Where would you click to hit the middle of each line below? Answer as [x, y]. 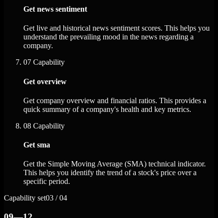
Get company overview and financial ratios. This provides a [115, 100]
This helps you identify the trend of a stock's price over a [110, 173]
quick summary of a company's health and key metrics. [107, 109]
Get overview [45, 81]
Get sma [37, 145]
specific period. [47, 182]
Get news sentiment [55, 9]
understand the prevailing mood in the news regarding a [109, 37]
